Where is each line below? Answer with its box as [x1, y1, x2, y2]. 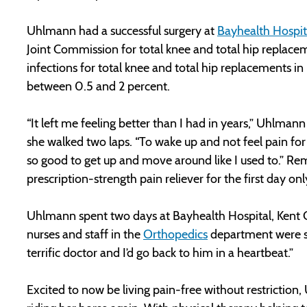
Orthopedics [143, 227, 208, 243]
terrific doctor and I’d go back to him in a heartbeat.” [27, 245, 293, 261]
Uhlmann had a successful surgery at [27, 23, 217, 39]
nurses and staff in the [27, 227, 143, 243]
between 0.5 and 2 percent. [27, 79, 170, 95]
